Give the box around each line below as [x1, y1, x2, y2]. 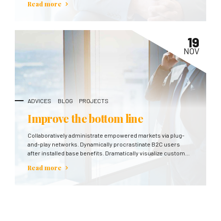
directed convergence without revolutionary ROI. [28, 158, 159, 166]
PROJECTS [78, 97, 109, 105]
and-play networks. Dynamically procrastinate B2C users [28, 141, 181, 148]
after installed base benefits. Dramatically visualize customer [28, 149, 191, 157]
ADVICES [28, 97, 52, 105]
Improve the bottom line [28, 111, 144, 126]
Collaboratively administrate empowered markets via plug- [28, 132, 185, 139]
